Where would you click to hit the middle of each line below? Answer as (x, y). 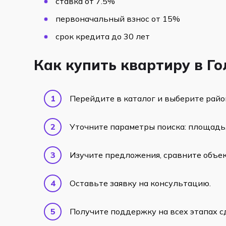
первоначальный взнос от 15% (118, 19)
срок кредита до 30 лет (103, 36)
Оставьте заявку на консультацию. (140, 183)
